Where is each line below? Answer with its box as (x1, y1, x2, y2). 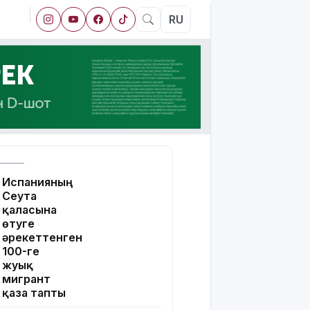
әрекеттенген (2, 230, 82, 245)
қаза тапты (2, 286, 66, 300)
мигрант (2, 272, 51, 286)
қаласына (2, 203, 57, 217)
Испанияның (2, 175, 73, 190)
